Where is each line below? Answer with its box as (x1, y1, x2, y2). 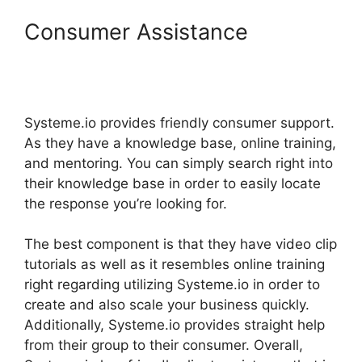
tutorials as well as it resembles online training (24, 256, 325, 273)
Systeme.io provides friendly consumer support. (24, 114, 335, 131)
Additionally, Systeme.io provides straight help (24, 317, 325, 334)
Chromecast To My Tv (24, 69, 250, 97)
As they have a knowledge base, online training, (24, 134, 336, 151)
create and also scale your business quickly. (24, 297, 309, 314)
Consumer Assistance (24, 18, 248, 45)
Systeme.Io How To (24, 44, 223, 71)
